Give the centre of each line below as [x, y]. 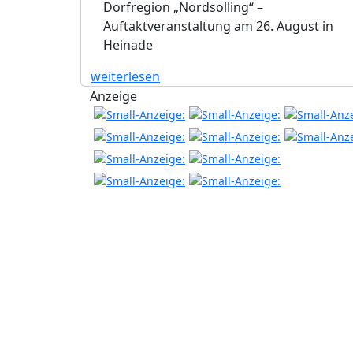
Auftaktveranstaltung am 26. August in [218, 26]
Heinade [128, 45]
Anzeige [113, 96]
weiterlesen [125, 76]
